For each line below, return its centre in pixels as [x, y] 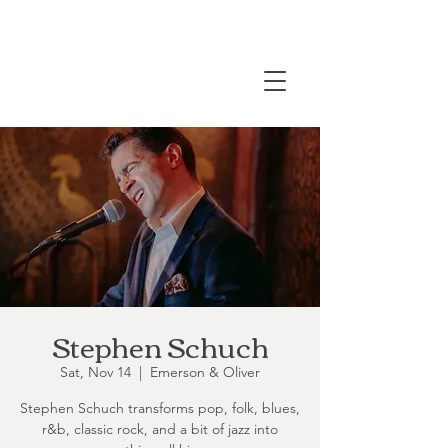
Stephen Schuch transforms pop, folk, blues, [160, 408]
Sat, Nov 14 [95, 372]
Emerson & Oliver [205, 372]
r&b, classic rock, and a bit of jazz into [160, 429]
